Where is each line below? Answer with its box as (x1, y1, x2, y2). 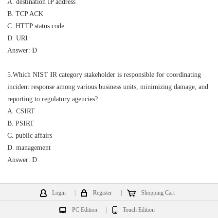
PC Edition (72, 206, 97, 213)
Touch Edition (123, 206, 155, 213)
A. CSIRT (7, 108, 35, 115)
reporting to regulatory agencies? (7, 95, 98, 103)
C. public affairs (7, 132, 52, 139)
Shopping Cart (141, 189, 175, 196)
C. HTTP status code (7, 22, 64, 30)
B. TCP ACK (7, 10, 43, 18)
